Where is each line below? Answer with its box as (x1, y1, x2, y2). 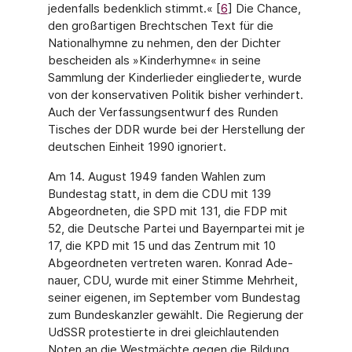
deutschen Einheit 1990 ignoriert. (47, 139, 226, 154)
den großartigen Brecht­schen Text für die (47, 18, 273, 33)
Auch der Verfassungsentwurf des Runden (47, 104, 278, 119)
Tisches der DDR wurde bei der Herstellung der (47, 122, 305, 137)
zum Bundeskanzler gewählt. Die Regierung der (47, 307, 303, 322)
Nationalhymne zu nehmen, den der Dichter (47, 35, 280, 50)
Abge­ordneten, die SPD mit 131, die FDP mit (47, 203, 288, 218)
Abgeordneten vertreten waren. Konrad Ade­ (47, 255, 293, 270)
